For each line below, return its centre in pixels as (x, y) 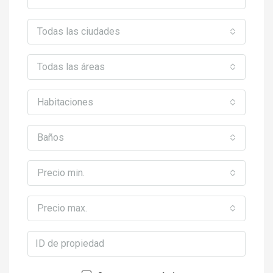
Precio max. (62, 208)
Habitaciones (65, 102)
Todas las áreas (71, 66)
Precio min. (61, 172)
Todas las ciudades (79, 31)
